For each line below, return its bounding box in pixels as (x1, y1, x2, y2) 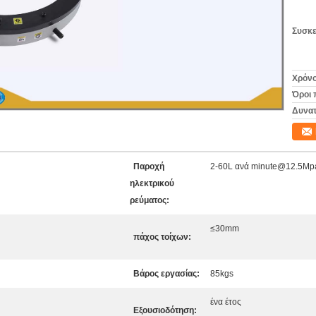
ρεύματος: (130, 195, 169, 205)
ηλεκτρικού (130, 178, 174, 188)
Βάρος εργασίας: (133, 269, 200, 279)
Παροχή (133, 162, 164, 171)
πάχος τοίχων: (133, 232, 191, 242)
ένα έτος (210, 297, 241, 307)
